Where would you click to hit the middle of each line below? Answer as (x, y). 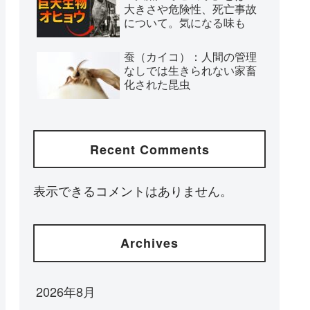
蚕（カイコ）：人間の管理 (190, 56)
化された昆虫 (157, 84)
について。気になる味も (185, 22)
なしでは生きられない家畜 (190, 70)
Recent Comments (149, 149)
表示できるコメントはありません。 (133, 191)
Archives (149, 243)
